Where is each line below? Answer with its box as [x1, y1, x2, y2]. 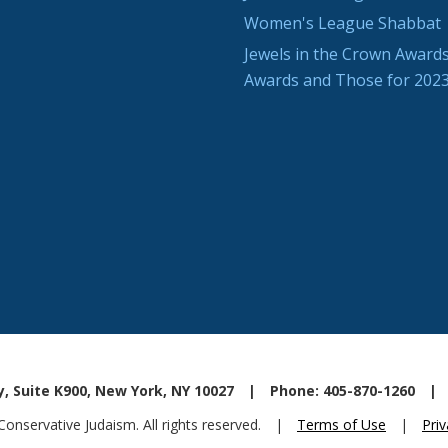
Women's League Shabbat [244, 12, 441, 35]
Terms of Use [297, 415, 386, 435]
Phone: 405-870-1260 [266, 381, 419, 401]
